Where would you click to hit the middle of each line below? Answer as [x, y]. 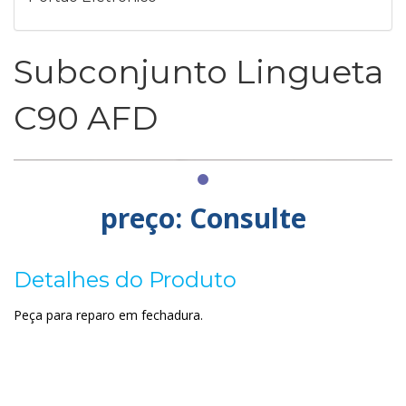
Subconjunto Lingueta [198, 72]
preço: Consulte [203, 218]
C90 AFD [86, 118]
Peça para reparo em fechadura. [108, 315]
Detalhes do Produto [125, 280]
